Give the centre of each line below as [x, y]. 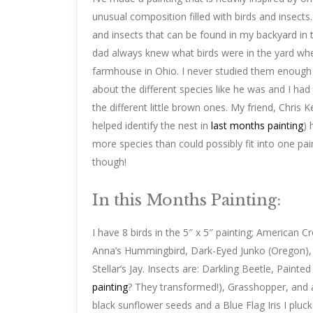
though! [109, 161]
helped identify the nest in [152, 125]
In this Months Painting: [187, 200]
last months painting [257, 125]
